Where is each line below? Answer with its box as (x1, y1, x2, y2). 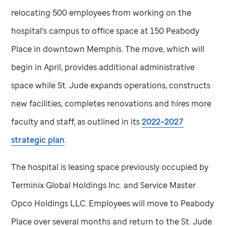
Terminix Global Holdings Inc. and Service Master (11, 179, 196, 191)
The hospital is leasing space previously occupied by (11, 161, 209, 173)
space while (11, 79, 58, 91)
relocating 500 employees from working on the (11, 7, 192, 18)
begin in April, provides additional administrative (11, 61, 195, 73)
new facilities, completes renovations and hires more (11, 97, 212, 109)
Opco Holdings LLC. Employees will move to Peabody (11, 197, 214, 209)
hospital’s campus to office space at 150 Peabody (11, 25, 200, 36)
